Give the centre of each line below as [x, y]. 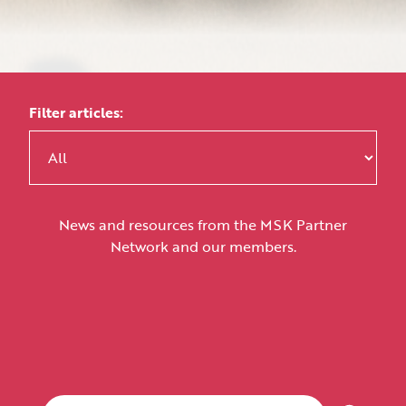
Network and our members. [203, 246]
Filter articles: [76, 112]
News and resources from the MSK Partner [203, 224]
